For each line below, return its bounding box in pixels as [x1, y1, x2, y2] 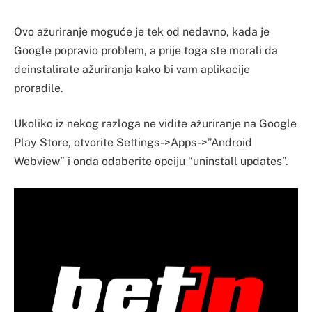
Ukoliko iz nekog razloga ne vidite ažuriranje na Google [14, 117, 297, 131]
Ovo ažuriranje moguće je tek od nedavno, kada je [14, 24, 270, 38]
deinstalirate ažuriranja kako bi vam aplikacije [14, 62, 250, 76]
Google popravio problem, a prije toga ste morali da [14, 43, 278, 57]
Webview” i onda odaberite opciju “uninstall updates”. [14, 155, 288, 169]
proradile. [14, 81, 63, 95]
